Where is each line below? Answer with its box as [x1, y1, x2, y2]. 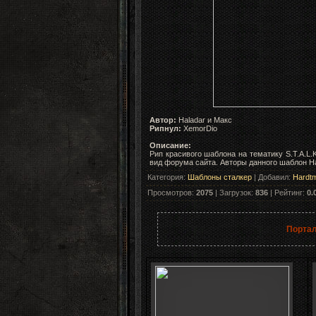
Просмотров [147, 188, 192, 197]
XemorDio [183, 123, 217, 133]
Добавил [258, 172, 288, 181]
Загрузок [219, 188, 251, 197]
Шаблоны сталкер [188, 172, 252, 181]
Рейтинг [274, 188, 303, 197]
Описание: [150, 140, 193, 150]
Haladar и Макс [178, 115, 232, 124]
